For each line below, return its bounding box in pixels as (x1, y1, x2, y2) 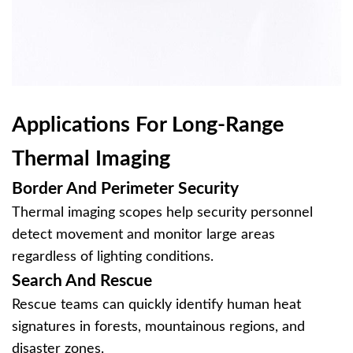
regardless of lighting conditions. (12, 250, 214, 264)
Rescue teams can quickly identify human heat (12, 298, 301, 312)
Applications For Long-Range (12, 114, 284, 136)
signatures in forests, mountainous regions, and (12, 320, 305, 334)
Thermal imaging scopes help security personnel (12, 206, 313, 220)
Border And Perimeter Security (12, 180, 239, 197)
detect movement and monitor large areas (12, 228, 275, 242)
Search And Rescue (12, 273, 152, 289)
